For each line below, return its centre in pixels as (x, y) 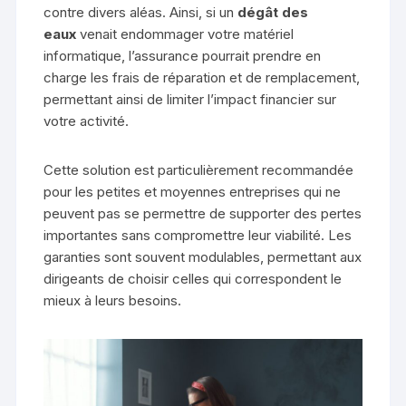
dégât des (273, 12)
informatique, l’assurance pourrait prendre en (183, 55)
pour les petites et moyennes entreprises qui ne (193, 191)
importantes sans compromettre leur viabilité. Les (198, 235)
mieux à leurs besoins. (113, 300)
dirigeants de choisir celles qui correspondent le (193, 278)
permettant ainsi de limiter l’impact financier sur (190, 99)
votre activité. (87, 121)
